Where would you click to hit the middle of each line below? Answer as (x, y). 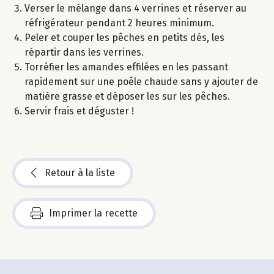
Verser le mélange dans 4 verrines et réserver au (135, 9)
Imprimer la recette (93, 213)
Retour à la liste (80, 173)
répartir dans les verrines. (84, 53)
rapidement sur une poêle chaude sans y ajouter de (141, 82)
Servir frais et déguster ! (79, 111)
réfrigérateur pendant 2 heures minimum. (119, 23)
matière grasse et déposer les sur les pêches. (127, 97)
